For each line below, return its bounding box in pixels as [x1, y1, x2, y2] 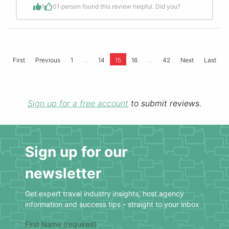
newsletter [25, 165, 101, 182]
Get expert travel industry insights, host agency [25, 189, 184, 198]
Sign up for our [25, 143, 127, 161]
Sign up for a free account [28, 98, 128, 109]
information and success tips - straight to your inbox [25, 200, 199, 209]
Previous [35, 56, 60, 64]
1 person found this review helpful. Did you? [57, 3, 180, 11]
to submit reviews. [128, 98, 201, 109]
